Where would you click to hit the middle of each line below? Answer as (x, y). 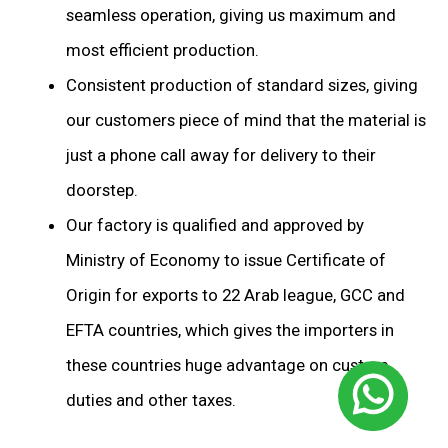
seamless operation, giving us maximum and (231, 15)
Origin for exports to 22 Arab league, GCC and (235, 295)
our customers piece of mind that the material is (246, 120)
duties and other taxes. (151, 400)
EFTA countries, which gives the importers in (230, 330)
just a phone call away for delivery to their (221, 155)
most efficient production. (162, 50)
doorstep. (102, 190)
